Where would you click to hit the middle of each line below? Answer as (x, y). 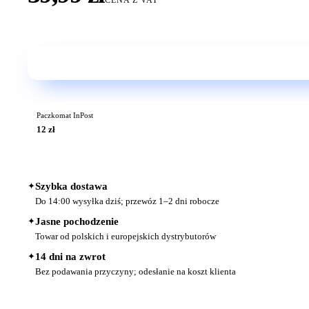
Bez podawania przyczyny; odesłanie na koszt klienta (136, 272)
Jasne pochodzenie (77, 222)
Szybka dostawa (71, 187)
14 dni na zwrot (70, 257)
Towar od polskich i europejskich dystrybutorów (126, 237)
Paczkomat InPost (64, 116)
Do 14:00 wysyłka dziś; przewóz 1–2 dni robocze (127, 201)
